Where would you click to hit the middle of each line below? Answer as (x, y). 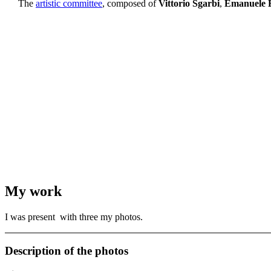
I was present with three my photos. (74, 217)
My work (33, 191)
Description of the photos (67, 251)
